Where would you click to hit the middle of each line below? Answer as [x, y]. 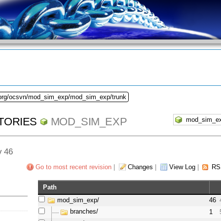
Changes [140, 167]
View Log [182, 167]
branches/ [84, 212]
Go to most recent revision [73, 167]
